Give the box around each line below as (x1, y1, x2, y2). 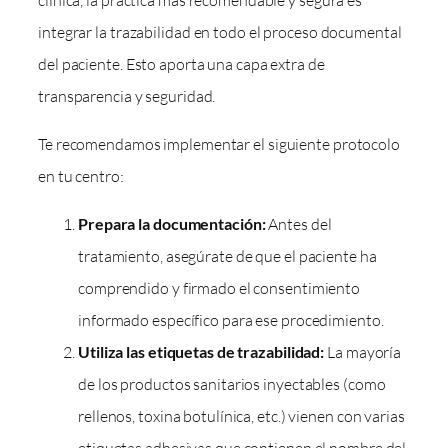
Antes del (265, 214, 332, 235)
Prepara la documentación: (78, 214, 266, 234)
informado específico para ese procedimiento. (78, 310, 384, 331)
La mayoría (324, 342, 402, 363)
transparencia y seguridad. (38, 85, 216, 106)
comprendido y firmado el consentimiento (78, 278, 361, 299)
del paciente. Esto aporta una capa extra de (38, 53, 325, 74)
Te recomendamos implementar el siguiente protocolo (38, 133, 400, 154)
